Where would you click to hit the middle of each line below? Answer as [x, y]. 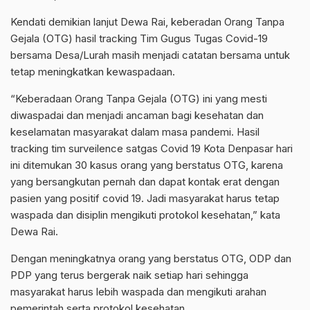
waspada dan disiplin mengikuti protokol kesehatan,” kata [145, 215]
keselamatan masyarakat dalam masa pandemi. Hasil [135, 132]
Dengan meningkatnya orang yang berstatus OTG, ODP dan [151, 259]
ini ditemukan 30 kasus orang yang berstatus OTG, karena [147, 165]
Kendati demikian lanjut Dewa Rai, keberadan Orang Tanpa [147, 22]
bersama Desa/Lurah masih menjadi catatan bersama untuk [150, 55]
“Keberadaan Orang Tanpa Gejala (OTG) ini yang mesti [139, 99]
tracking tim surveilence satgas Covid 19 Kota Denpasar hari [152, 149]
